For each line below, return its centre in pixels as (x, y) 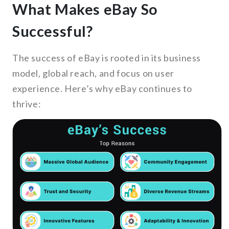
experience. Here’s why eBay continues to (102, 89)
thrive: (27, 104)
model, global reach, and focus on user (93, 73)
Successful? (53, 31)
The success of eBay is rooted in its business (107, 58)
